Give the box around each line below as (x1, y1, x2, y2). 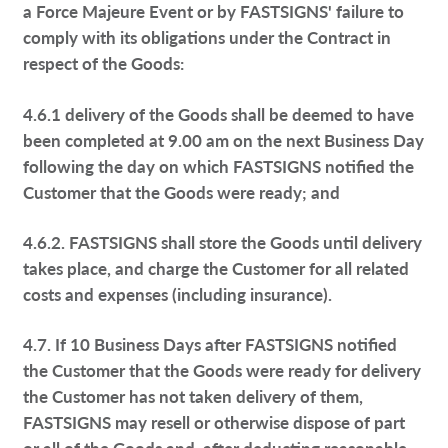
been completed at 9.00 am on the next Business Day (23, 127, 425, 152)
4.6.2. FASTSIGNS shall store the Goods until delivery (23, 229, 423, 254)
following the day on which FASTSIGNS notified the (23, 153, 415, 178)
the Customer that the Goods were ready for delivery (23, 357, 422, 382)
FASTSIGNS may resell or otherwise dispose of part (23, 409, 406, 434)
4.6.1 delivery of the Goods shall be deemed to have (23, 101, 415, 126)
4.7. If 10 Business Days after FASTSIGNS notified (23, 331, 398, 356)
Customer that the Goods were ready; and (23, 179, 341, 204)
